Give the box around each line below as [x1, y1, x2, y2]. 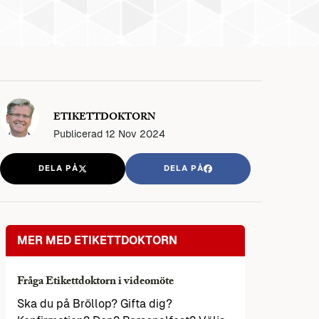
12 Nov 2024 [105, 127, 165, 140]
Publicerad [53, 127, 105, 140]
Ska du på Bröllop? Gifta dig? [17, 297, 172, 311]
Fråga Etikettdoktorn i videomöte [17, 273, 174, 293]
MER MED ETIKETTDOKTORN [17, 234, 177, 248]
